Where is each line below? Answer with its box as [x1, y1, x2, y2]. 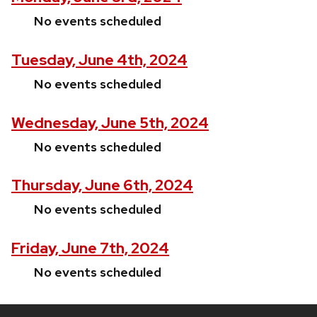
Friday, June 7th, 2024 [11, 238, 169, 258]
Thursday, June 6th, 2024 [11, 175, 193, 195]
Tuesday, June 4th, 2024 [11, 50, 188, 69]
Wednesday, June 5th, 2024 [11, 113, 209, 132]
